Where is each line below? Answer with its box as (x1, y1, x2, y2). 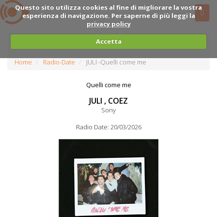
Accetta (95, 37, 122, 46)
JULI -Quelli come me (86, 58, 146, 66)
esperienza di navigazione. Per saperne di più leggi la (22, 11, 195, 20)
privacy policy (86, 19, 131, 28)
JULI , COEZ (89, 95, 128, 106)
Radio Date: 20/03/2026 (76, 123, 141, 131)
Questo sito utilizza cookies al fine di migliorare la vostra (15, 2, 202, 12)
